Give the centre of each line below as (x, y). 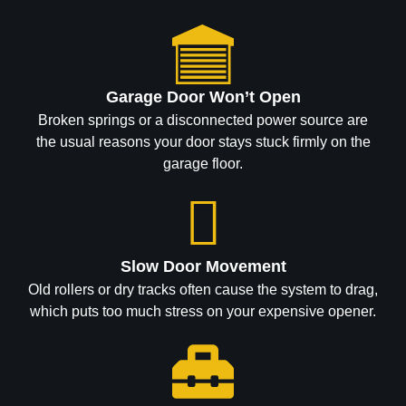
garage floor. (203, 164)
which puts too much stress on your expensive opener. (203, 312)
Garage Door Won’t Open (203, 97)
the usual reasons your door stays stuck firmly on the (203, 142)
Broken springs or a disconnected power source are (203, 121)
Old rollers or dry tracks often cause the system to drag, (203, 290)
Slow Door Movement (203, 267)
